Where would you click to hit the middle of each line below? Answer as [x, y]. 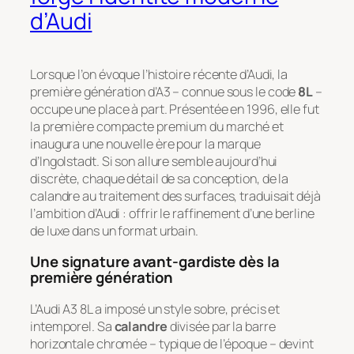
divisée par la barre [221, 326]
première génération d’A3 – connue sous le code [164, 91]
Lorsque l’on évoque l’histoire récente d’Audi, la [159, 74]
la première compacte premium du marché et [157, 126]
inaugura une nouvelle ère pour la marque [145, 143]
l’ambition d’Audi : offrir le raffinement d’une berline [172, 213]
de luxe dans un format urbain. [114, 230]
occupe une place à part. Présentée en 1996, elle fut [175, 109]
